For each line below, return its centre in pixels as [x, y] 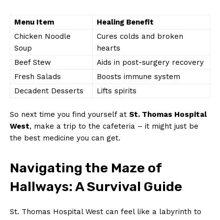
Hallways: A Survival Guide [96, 186]
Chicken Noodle [42, 36]
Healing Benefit [125, 22]
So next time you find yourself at [69, 114]
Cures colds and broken [140, 36]
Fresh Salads [38, 76]
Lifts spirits [117, 91]
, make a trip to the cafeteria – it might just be [114, 126]
